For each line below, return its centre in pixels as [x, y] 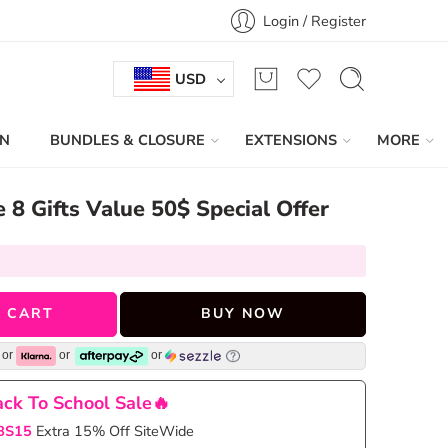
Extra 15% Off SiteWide [115, 430]
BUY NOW [242, 314]
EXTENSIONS [291, 139]
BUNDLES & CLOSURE [127, 139]
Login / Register [314, 20]
